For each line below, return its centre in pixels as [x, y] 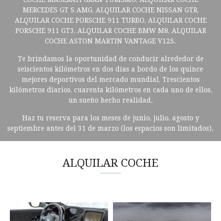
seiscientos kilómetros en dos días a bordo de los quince [110, 69]
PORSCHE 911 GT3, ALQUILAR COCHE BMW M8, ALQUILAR [110, 31]
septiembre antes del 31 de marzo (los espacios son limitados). [110, 128]
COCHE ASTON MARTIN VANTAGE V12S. [110, 41]
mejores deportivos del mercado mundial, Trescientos [110, 79]
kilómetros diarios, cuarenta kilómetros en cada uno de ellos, [110, 90]
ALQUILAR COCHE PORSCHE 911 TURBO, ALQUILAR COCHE [110, 20]
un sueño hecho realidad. [110, 100]
